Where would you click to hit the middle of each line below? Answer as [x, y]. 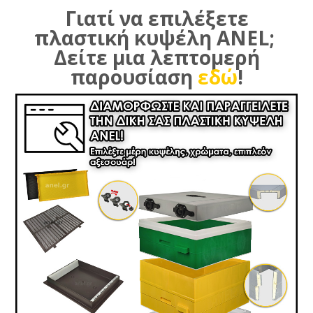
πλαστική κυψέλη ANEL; [156, 38]
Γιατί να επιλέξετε [156, 18]
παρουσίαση [134, 77]
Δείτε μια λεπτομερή [156, 57]
